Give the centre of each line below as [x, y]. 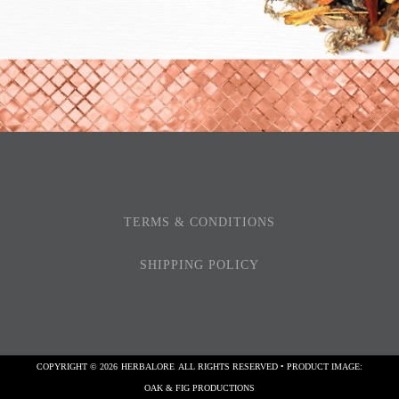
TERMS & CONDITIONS [199, 223]
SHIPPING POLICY [199, 265]
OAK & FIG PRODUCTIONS [199, 388]
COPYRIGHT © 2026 [77, 367]
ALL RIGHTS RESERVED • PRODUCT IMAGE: [270, 367]
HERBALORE [148, 367]
